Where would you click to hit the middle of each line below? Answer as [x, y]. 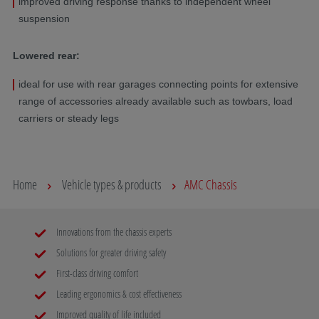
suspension [44, 18]
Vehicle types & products [112, 184]
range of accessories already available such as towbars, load [156, 101]
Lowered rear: [46, 55]
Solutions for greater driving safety [110, 252]
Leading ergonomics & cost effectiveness [118, 293]
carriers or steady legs [69, 118]
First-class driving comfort [96, 273]
